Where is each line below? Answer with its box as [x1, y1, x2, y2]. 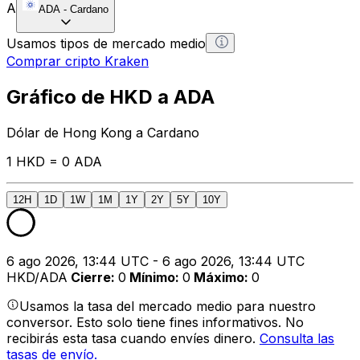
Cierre [71, 268, 111, 285]
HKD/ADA [6, 268, 67, 285]
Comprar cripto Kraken [6, 52, 149, 69]
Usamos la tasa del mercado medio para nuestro [19, 297, 316, 314]
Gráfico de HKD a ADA [6, 84, 215, 108]
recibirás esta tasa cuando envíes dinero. [6, 329, 260, 346]
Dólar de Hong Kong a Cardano [6, 124, 199, 141]
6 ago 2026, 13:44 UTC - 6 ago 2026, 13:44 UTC [6, 252, 305, 269]
